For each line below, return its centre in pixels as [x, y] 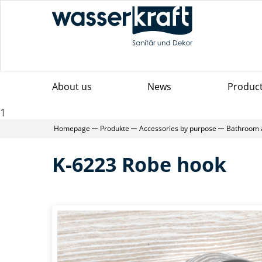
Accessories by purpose [178, 128]
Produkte [115, 128]
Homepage [72, 128]
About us [72, 87]
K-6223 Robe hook [139, 164]
